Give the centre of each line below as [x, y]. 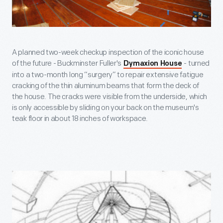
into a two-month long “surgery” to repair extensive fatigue [108, 75]
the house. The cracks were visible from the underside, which [110, 97]
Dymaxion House [153, 64]
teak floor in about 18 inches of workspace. [80, 118]
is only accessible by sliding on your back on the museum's [106, 108]
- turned [196, 63]
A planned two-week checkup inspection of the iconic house [108, 52]
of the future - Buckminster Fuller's [67, 63]
